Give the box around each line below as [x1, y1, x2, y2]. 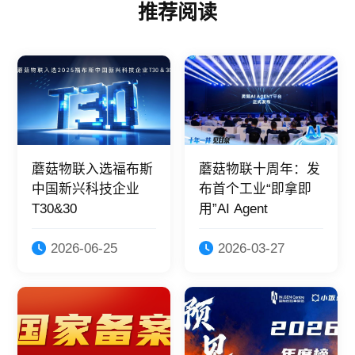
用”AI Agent [198, 200, 268, 216]
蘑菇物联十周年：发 [198, 161, 320, 177]
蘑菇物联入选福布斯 [32, 161, 154, 177]
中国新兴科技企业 [32, 181, 140, 197]
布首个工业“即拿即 [198, 181, 311, 197]
